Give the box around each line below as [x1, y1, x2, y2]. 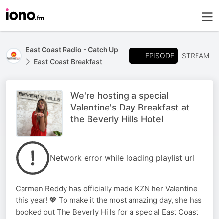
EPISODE [145, 51, 174, 60]
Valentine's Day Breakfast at [70, 102, 190, 112]
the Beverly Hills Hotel [70, 114, 163, 124]
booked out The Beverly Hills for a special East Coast [16, 207, 198, 217]
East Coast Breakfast [34, 57, 102, 66]
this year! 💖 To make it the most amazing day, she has [16, 196, 202, 205]
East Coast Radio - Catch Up [25, 45, 118, 54]
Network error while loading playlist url [50, 153, 194, 163]
